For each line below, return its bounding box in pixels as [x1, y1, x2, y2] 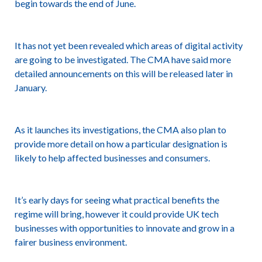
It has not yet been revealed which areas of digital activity [14, 40, 243, 51]
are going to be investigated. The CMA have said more [14, 54, 231, 65]
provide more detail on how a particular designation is [14, 138, 227, 149]
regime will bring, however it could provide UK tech [14, 208, 219, 219]
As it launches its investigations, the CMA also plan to [14, 124, 226, 135]
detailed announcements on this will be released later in [14, 68, 233, 79]
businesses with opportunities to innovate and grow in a [14, 222, 235, 233]
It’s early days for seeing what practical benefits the [14, 194, 219, 205]
